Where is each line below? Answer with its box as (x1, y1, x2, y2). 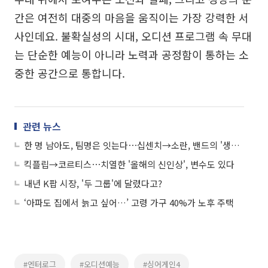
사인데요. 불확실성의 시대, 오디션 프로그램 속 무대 (14, 28, 252, 44)
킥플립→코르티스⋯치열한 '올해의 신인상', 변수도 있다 (24, 157, 234, 170)
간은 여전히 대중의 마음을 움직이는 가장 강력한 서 (14, 9, 249, 25)
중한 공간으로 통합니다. (14, 65, 125, 81)
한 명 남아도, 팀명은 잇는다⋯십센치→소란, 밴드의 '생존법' (231, 138, 240, 151)
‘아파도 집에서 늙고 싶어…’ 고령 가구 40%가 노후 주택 (24, 196, 234, 209)
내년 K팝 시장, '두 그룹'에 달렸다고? (24, 176, 162, 190)
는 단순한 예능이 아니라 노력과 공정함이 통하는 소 (14, 46, 249, 62)
